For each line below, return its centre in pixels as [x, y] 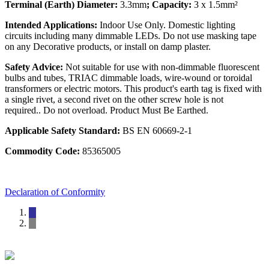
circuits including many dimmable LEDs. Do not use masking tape [131, 36]
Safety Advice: [35, 67]
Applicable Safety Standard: [62, 131]
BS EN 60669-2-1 [156, 131]
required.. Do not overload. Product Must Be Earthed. [107, 110]
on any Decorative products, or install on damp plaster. [108, 47]
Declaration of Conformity [55, 192]
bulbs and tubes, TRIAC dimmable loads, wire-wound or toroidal [128, 78]
